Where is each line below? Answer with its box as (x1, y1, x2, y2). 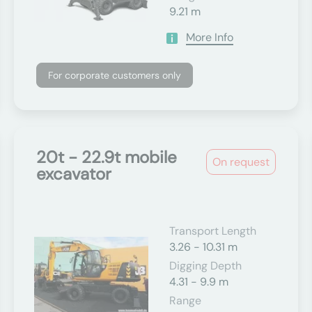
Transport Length (169, 224, 256, 238)
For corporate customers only (48, 69, 182, 81)
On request (212, 155, 270, 169)
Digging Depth (169, 258, 242, 273)
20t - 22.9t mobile (36, 146, 178, 168)
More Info (185, 30, 233, 45)
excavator (36, 163, 112, 185)
